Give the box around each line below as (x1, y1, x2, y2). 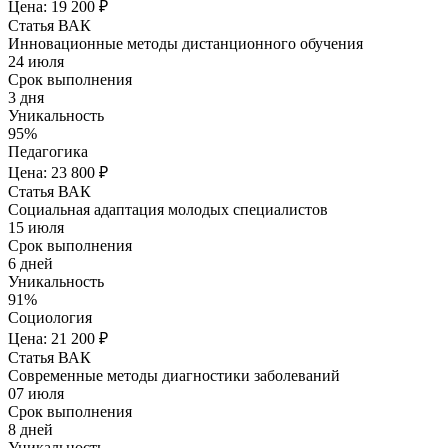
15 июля (8, 219, 64, 237)
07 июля (8, 385, 64, 403)
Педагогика (8, 143, 88, 161)
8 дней (8, 421, 53, 439)
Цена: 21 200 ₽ (8, 330, 108, 348)
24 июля (8, 53, 64, 71)
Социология (8, 309, 92, 327)
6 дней (8, 255, 53, 273)
